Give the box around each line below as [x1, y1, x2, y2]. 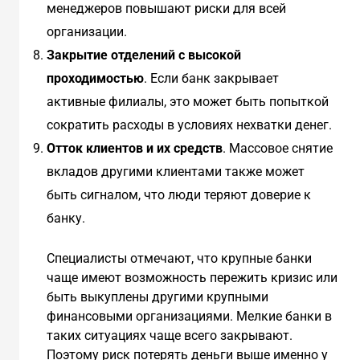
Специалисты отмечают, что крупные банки [46, 251, 312, 267]
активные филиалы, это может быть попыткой [46, 94, 329, 110]
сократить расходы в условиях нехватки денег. [46, 117, 332, 133]
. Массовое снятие [222, 141, 333, 157]
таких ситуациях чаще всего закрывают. [46, 328, 292, 344]
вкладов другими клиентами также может [46, 164, 305, 180]
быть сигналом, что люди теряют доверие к [46, 187, 311, 203]
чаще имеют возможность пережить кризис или [46, 270, 337, 286]
